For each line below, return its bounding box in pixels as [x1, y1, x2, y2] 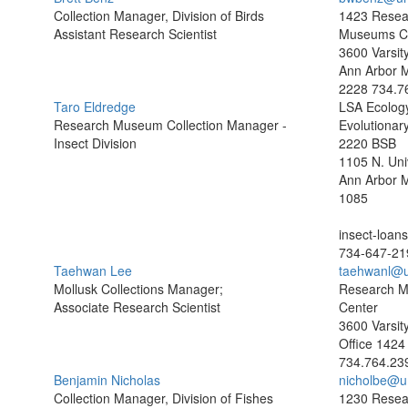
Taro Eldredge [54, 97, 136, 116]
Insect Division [54, 134, 137, 152]
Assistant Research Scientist [54, 25, 217, 43]
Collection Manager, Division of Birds [54, 6, 264, 25]
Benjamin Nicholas [54, 371, 160, 389]
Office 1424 [338, 334, 405, 352]
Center [338, 298, 378, 316]
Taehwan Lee [54, 261, 132, 280]
